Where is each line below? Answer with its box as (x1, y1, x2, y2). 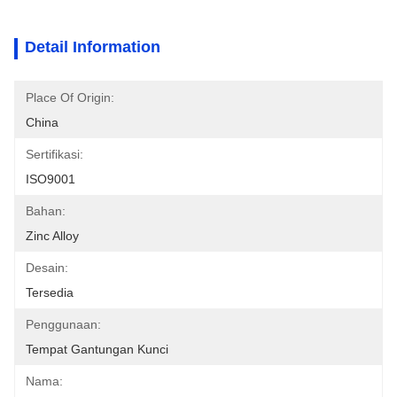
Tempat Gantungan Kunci (26, 342, 168, 356)
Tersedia (26, 285, 74, 300)
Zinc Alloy (26, 229, 79, 243)
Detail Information (25, 38, 160, 56)
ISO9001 (26, 172, 75, 186)
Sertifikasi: (26, 147, 83, 161)
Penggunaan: (26, 317, 101, 331)
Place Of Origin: (26, 90, 114, 105)
